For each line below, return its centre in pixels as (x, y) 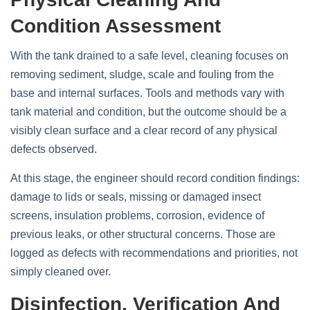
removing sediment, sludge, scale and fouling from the (142, 74)
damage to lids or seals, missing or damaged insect (136, 197)
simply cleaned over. (61, 272)
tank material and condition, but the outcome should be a (148, 112)
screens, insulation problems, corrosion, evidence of (137, 216)
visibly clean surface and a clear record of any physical (144, 130)
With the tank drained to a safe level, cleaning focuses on (149, 56)
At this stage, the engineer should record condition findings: (155, 178)
